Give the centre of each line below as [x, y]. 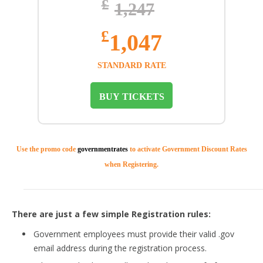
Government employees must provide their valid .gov [134, 234]
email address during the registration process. [120, 248]
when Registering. [131, 164]
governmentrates [102, 149]
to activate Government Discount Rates [187, 149]
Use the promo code [47, 149]
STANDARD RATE [131, 65]
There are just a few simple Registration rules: [111, 214]
